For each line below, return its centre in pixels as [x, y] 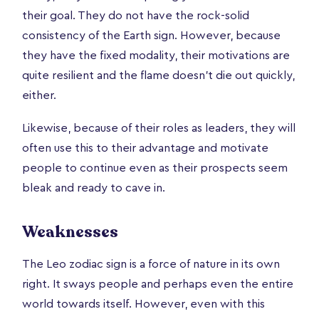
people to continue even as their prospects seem [155, 168]
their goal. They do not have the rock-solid [136, 15]
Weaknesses [70, 232]
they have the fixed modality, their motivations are [156, 55]
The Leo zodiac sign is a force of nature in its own [151, 264]
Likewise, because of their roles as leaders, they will [159, 128]
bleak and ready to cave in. [94, 188]
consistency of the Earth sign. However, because [151, 35]
